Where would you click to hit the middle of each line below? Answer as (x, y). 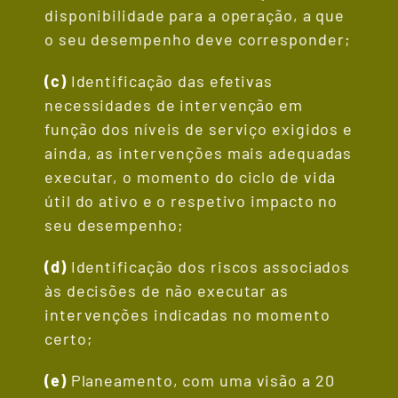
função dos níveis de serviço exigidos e (199, 129)
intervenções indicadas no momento (187, 315)
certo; (69, 339)
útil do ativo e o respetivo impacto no (191, 201)
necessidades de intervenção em (174, 105)
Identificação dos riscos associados (208, 267)
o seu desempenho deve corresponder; (198, 40)
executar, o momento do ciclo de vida (191, 177)
